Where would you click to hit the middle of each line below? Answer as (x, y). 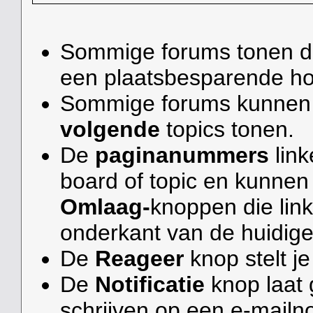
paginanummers (182, 155)
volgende (110, 130)
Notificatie (150, 285)
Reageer (139, 259)
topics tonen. (227, 130)
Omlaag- (105, 207)
